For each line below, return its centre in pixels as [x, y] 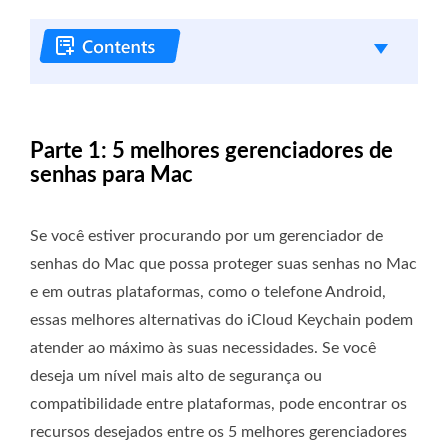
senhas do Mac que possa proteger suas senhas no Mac [223, 264]
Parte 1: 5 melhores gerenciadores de [211, 151]
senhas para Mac [111, 175]
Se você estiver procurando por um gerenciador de [206, 236]
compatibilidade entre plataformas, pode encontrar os [218, 404]
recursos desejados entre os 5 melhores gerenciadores [218, 432]
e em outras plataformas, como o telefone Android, [208, 292]
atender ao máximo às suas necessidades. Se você [203, 348]
